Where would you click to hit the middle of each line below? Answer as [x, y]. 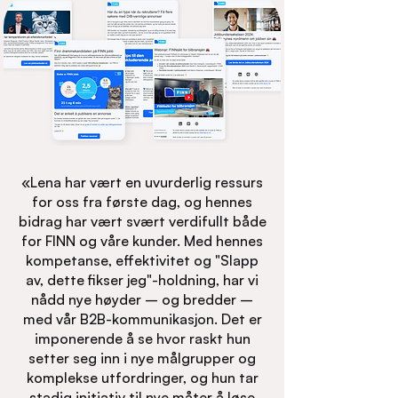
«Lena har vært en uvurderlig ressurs [142, 182]
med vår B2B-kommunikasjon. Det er [142, 319]
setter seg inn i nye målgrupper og [142, 358]
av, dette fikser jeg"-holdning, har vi [142, 280]
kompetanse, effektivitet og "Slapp [142, 260]
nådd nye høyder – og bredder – [142, 299]
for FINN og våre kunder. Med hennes [142, 241]
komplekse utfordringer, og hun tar [142, 378]
